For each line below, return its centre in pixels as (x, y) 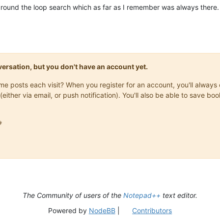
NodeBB (102, 210)
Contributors (152, 210)
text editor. (179, 195)
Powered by (68, 210)
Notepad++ (142, 195)
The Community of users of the (73, 195)
